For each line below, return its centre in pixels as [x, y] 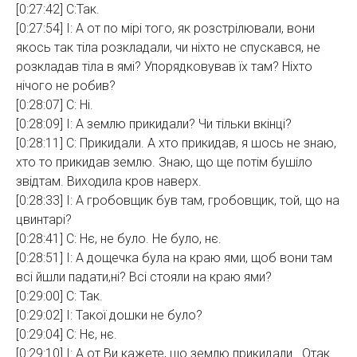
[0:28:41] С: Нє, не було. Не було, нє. [119, 239]
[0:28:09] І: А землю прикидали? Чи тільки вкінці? [154, 124]
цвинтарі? [44, 220]
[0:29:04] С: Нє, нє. [67, 334]
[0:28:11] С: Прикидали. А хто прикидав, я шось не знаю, [176, 143]
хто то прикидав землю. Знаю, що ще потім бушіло [164, 162]
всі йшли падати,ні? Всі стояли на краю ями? [144, 277]
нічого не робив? [66, 86]
